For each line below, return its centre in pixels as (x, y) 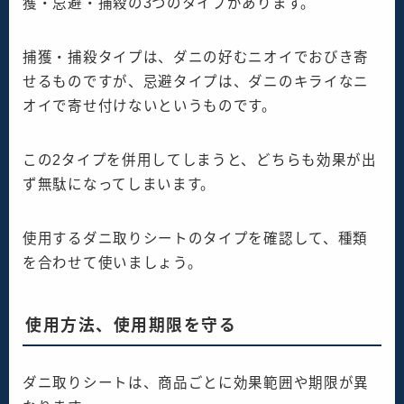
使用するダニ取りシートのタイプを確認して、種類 (196, 239)
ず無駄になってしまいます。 (119, 185)
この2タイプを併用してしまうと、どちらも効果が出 (200, 161)
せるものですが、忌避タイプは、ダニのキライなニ (196, 82)
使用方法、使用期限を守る (131, 326)
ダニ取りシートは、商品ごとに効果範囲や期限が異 (196, 383)
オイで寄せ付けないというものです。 (150, 106)
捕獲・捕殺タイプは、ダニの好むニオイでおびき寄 (196, 58)
